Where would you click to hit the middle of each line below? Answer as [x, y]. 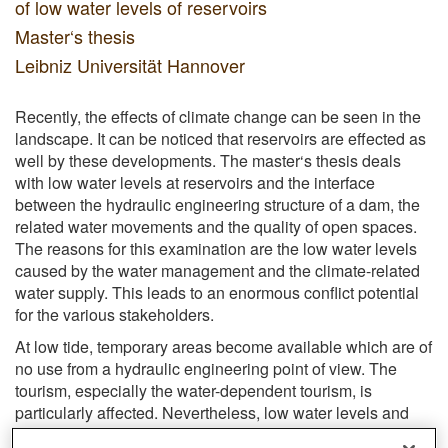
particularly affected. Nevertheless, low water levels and [212, 412]
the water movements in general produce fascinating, [201, 434]
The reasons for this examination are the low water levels [216, 248]
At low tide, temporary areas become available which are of [223, 346]
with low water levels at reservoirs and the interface [195, 182]
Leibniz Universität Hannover [130, 64]
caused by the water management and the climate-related [217, 270]
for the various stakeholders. [114, 314]
